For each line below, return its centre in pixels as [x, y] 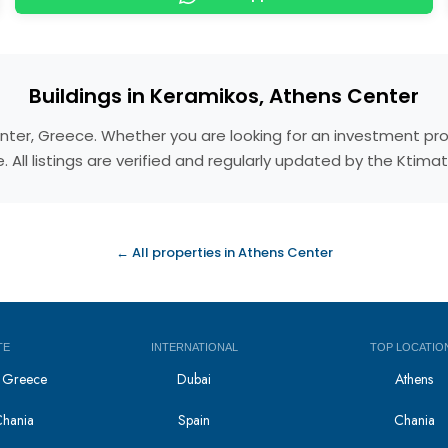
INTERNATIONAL [194, 347]
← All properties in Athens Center [224, 252]
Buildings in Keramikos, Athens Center [224, 96]
